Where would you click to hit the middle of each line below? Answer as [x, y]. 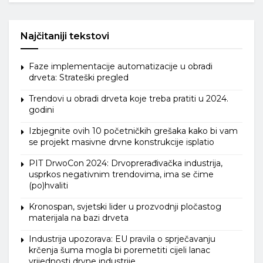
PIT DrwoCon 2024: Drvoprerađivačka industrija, [126, 163]
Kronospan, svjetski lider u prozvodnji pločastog [125, 207]
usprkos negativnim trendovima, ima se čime [121, 175]
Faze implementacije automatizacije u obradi [121, 67]
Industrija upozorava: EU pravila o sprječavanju [122, 239]
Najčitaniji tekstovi [65, 36]
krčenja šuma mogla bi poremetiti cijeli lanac [119, 250]
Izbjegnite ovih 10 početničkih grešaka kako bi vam [133, 131]
